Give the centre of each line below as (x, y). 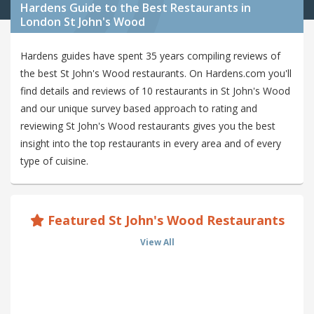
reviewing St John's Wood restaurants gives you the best (148, 126)
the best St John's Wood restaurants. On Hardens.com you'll (156, 74)
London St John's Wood (83, 22)
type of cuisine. (54, 161)
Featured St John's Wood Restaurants (164, 220)
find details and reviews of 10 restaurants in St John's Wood (155, 91)
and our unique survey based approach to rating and (139, 109)
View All (157, 243)
